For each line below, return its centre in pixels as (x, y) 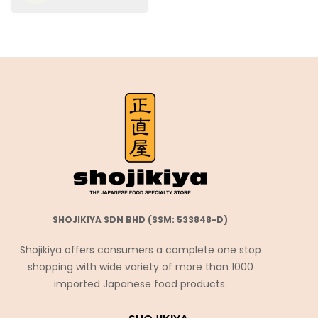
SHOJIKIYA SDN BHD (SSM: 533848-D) (140, 220)
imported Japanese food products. (140, 284)
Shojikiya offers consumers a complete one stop (140, 250)
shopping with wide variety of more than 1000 (140, 267)
